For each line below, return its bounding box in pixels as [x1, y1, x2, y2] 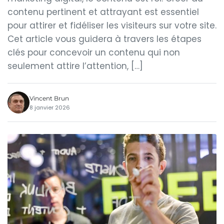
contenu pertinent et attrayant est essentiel [7, 6, 199, 18]
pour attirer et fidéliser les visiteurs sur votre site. [7, 19, 216, 31]
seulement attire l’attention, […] [7, 60, 143, 72]
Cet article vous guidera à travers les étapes [7, 33, 201, 45]
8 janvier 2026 [29, 103, 70, 111]
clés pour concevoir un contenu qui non [7, 46, 180, 58]
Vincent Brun [29, 94, 69, 102]
